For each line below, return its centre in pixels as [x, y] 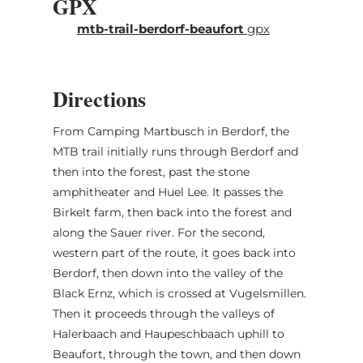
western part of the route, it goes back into [174, 252]
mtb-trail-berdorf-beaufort [160, 28]
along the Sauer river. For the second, [158, 232]
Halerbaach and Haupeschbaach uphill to [168, 333]
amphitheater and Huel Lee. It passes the [167, 192]
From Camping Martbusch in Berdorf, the [171, 131]
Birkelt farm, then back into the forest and [172, 212]
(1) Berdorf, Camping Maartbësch [146, 26]
